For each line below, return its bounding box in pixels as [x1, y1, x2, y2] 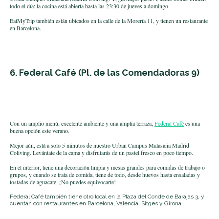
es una [184, 119, 200, 127]
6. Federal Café [10, 67, 78, 78]
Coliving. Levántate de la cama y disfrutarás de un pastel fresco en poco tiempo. [10, 148, 193, 156]
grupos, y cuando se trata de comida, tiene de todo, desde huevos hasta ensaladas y [10, 170, 200, 178]
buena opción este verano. [10, 126, 69, 134]
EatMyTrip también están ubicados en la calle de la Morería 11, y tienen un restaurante [10, 16, 208, 24]
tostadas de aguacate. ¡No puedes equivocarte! [10, 177, 116, 186]
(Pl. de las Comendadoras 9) [78, 67, 199, 78]
